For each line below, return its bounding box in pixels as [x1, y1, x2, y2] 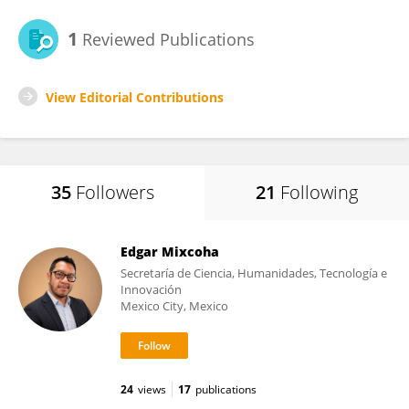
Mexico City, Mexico [121, 298, 228, 314]
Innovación [121, 281, 182, 298]
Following [280, 180, 358, 204]
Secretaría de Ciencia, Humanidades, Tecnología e [121, 265, 387, 281]
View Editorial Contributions [46, 89, 224, 106]
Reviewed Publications [78, 28, 255, 50]
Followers [75, 180, 154, 204]
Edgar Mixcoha [121, 243, 219, 260]
